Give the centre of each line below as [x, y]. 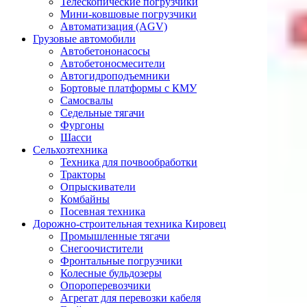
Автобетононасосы [105, 51]
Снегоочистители [102, 248]
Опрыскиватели [98, 187]
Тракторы [83, 174]
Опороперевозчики [106, 285]
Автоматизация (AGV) [114, 26]
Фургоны [82, 125]
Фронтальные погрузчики [121, 261]
